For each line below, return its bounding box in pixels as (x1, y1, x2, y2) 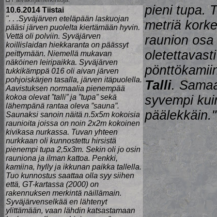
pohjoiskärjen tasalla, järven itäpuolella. (6, 76, 142, 84)
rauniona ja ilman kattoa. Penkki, (6, 154, 118, 162)
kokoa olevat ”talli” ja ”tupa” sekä (6, 93, 117, 101)
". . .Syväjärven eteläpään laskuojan (6, 15, 129, 23)
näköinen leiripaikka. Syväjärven (6, 58, 118, 66)
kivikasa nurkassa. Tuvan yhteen (6, 128, 118, 136)
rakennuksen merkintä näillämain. (6, 189, 122, 197)
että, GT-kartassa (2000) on (6, 180, 99, 188)
